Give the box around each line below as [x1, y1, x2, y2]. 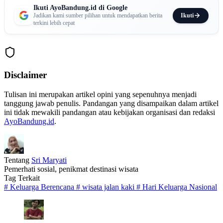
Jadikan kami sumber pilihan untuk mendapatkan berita [33, 12, 162, 19]
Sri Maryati [31, 155, 67, 164]
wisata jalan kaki [82, 182, 136, 191]
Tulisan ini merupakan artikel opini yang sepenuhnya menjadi [4, 90, 197, 99]
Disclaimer [4, 70, 47, 81]
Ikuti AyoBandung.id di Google [33, 4, 127, 12]
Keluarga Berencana [10, 182, 76, 191]
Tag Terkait [4, 173, 40, 182]
